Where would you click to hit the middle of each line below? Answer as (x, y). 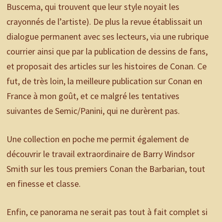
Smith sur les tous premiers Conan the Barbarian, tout (106, 169)
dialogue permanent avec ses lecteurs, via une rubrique (107, 37)
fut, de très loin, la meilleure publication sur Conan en (104, 81)
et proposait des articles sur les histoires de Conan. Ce (106, 66)
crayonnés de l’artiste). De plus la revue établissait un (104, 22)
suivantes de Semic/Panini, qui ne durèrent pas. (93, 111)
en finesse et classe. (43, 184)
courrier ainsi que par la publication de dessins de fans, (107, 52)
